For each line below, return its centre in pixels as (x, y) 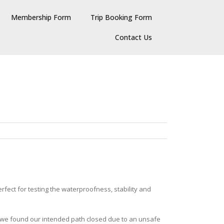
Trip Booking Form (121, 17)
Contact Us (133, 37)
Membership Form (41, 17)
